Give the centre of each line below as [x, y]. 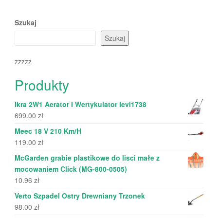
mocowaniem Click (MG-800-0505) [71, 169]
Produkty [42, 84]
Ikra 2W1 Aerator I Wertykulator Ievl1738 [81, 104]
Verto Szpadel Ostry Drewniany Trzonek [80, 195]
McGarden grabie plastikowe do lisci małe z [87, 157]
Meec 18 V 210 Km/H [48, 131]
